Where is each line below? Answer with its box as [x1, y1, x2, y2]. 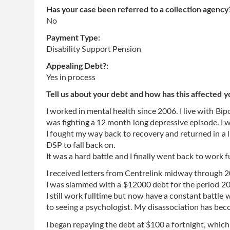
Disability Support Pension [46, 45, 141, 53]
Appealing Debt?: [46, 62, 110, 70]
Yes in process [46, 73, 95, 82]
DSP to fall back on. [46, 141, 116, 150]
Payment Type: [46, 33, 102, 42]
